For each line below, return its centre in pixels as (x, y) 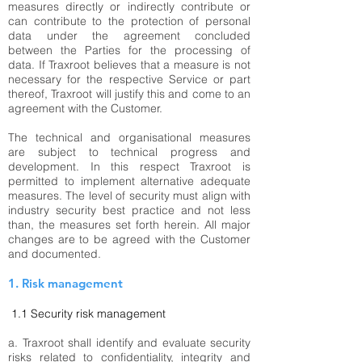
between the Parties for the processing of (129, 50)
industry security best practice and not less (129, 210)
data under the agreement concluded (129, 36)
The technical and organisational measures (129, 137)
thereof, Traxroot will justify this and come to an (129, 94)
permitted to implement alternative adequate (129, 181)
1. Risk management (65, 283)
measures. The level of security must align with (129, 196)
